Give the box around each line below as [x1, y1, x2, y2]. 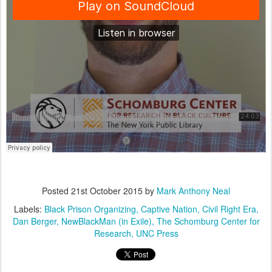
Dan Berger [12, 214, 56, 227]
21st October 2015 [71, 184, 143, 197]
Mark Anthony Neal [157, 184, 230, 197]
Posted [42, 184, 71, 197]
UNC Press [135, 226, 178, 239]
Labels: [13, 202, 44, 215]
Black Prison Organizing [44, 202, 136, 215]
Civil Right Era [202, 202, 256, 215]
